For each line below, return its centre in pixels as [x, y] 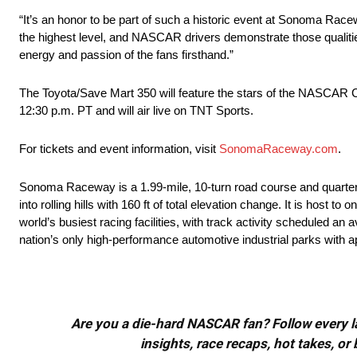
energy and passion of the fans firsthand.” [126, 55]
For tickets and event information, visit [119, 149]
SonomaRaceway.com [279, 149]
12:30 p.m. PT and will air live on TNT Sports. [136, 111]
